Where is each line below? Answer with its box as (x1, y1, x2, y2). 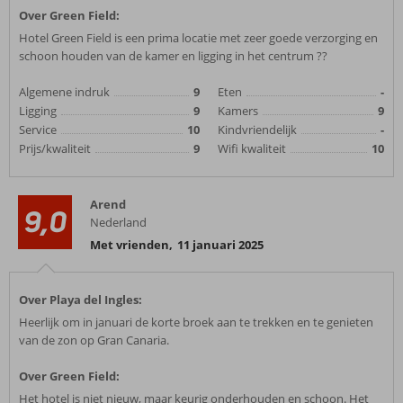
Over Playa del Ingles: (19, 291, 142, 308)
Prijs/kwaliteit (19, 140, 91, 157)
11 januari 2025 (177, 237, 264, 253)
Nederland (90, 214, 147, 230)
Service (19, 121, 57, 138)
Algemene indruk (19, 84, 110, 100)
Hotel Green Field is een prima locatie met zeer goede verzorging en (19, 30, 378, 46)
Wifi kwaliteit (218, 140, 286, 157)
